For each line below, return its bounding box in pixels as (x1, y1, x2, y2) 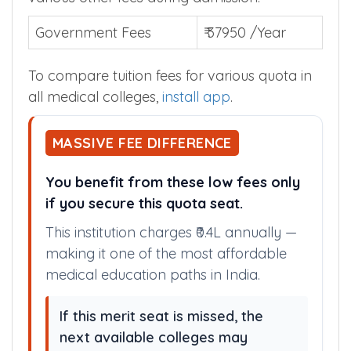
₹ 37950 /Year (204, 23, 286, 42)
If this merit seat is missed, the (60, 306, 263, 325)
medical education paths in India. (45, 265, 260, 284)
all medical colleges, (28, 87, 158, 106)
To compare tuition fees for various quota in (28, 66, 312, 85)
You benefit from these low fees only (45, 172, 300, 191)
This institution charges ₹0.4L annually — (45, 223, 297, 241)
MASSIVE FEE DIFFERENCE (52, 133, 232, 152)
